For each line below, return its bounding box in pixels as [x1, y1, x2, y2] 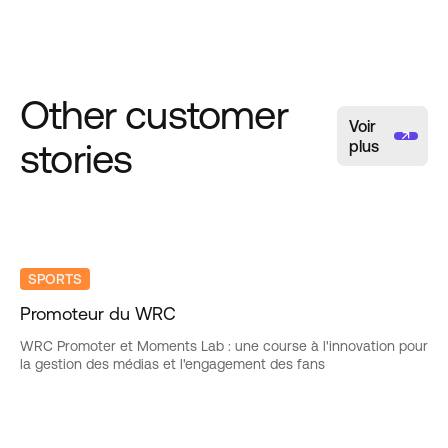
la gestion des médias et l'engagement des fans [20, 356, 325, 373]
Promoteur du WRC [20, 303, 176, 324]
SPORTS [28, 271, 82, 288]
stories [20, 135, 133, 182]
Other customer [20, 91, 288, 138]
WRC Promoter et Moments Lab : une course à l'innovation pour [20, 338, 428, 355]
